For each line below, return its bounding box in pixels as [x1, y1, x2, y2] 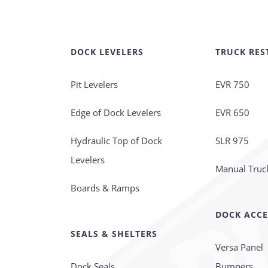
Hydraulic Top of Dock [70, 134, 162, 147]
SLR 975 [215, 134, 249, 147]
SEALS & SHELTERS [70, 227, 157, 239]
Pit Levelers [70, 78, 118, 90]
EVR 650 [215, 106, 250, 118]
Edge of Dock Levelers [70, 106, 161, 118]
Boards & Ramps [70, 181, 139, 194]
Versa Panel [215, 240, 264, 253]
